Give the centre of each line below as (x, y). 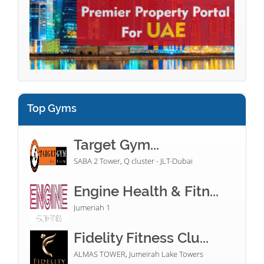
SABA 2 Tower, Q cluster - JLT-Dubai (133, 161)
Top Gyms (52, 108)
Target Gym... (116, 145)
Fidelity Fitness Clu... (141, 238)
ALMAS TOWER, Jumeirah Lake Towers (138, 254)
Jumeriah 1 (92, 208)
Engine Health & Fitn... (146, 192)
